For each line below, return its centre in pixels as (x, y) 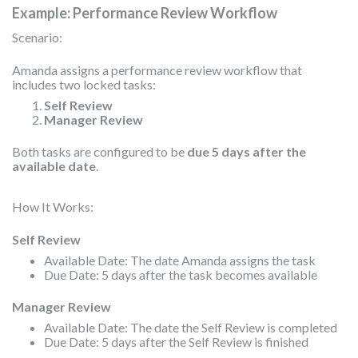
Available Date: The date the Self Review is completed (191, 328)
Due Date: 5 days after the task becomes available (181, 275)
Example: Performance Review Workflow (145, 13)
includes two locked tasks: (84, 85)
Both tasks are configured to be (99, 152)
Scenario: (37, 38)
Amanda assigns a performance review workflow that (157, 70)
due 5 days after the (247, 152)
